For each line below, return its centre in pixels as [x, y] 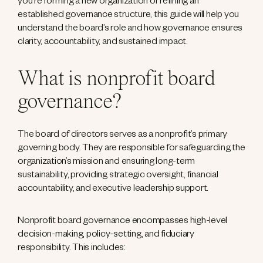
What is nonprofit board [117, 80]
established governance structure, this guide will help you [129, 16]
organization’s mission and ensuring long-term [107, 163]
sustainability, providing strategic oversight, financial [118, 176]
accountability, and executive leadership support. [113, 190]
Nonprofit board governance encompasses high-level [123, 222]
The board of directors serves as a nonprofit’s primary [123, 136]
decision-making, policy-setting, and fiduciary [106, 235]
